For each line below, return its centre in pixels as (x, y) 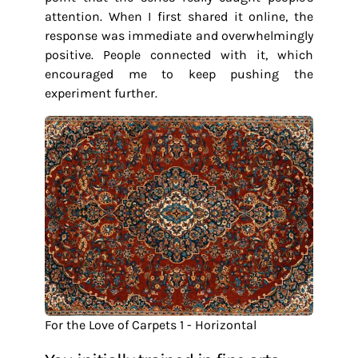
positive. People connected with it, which (179, 55)
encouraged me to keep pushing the (179, 74)
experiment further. (101, 93)
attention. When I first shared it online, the (179, 16)
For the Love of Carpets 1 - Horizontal (151, 325)
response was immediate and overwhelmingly (179, 36)
